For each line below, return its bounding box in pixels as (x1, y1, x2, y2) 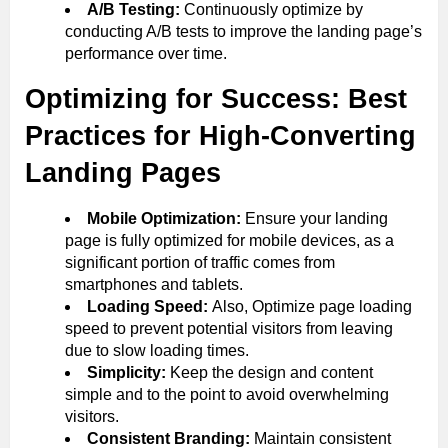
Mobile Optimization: (87, 209, 245, 227)
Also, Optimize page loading (212, 297, 412, 315)
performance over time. (65, 44, 227, 62)
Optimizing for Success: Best (25, 83, 407, 114)
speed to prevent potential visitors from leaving (65, 319, 393, 337)
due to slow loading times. (65, 341, 249, 359)
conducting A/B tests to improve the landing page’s (65, 22, 422, 40)
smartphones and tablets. (65, 275, 243, 293)
